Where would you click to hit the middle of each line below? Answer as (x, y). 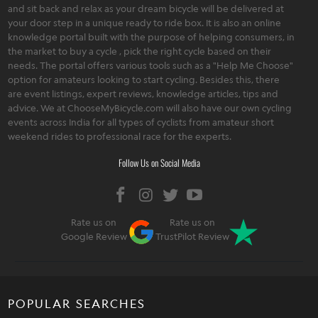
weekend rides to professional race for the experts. (120, 136)
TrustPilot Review (192, 236)
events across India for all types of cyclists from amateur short (141, 122)
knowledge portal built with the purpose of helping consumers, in (152, 37)
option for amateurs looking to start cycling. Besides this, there (144, 79)
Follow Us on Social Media (159, 162)
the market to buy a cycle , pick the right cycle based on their (140, 51)
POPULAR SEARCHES (77, 303)
